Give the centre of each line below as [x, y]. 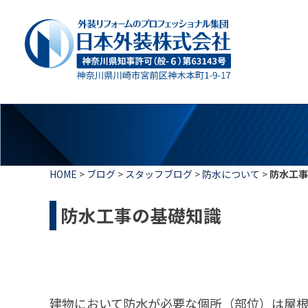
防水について [231, 174]
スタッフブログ [159, 174]
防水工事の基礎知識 [141, 215]
